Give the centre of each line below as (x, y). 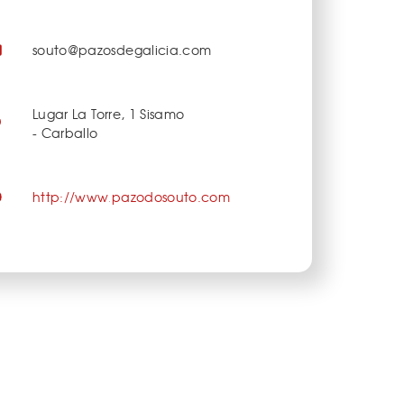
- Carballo (65, 132)
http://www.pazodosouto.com (132, 196)
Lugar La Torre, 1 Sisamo (109, 113)
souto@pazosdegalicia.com (122, 50)
